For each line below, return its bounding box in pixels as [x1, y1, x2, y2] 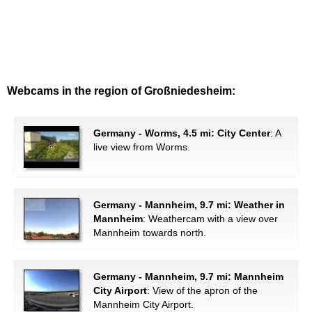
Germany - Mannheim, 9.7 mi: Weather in [93, 199, 285, 210]
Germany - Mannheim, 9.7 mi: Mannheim [93, 271, 283, 282]
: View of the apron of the [147, 285, 258, 296]
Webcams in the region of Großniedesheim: [7, 85, 235, 97]
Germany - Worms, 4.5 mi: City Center [93, 127, 270, 139]
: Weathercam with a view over [143, 213, 278, 224]
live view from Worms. [93, 141, 190, 153]
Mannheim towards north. [93, 227, 206, 238]
